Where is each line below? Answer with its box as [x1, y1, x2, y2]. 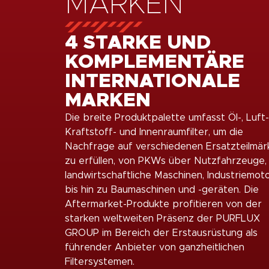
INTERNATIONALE [64, 71, 240, 91]
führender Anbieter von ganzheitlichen [64, 242, 244, 252]
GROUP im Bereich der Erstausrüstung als [64, 228, 258, 238]
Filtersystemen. [64, 256, 134, 267]
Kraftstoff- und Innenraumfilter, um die [64, 127, 243, 137]
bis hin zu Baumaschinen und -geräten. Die [64, 184, 259, 195]
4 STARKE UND [64, 33, 211, 53]
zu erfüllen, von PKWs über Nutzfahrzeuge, [64, 156, 267, 166]
